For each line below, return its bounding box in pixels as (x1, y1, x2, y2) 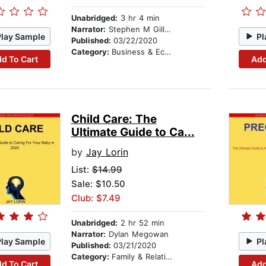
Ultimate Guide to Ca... (71, 125, 195, 140)
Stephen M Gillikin (105, 24, 164, 34)
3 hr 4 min (117, 13, 160, 23)
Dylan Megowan (105, 229, 169, 239)
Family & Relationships (111, 252, 166, 262)
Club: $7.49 (71, 192, 121, 204)
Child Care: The (71, 112, 157, 126)
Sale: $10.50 (71, 178, 125, 190)
